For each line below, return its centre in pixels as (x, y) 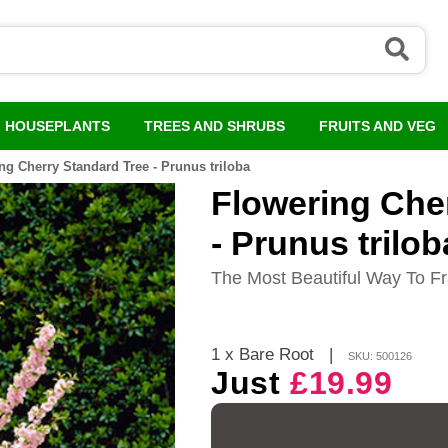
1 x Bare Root (270, 355)
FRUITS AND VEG (377, 126)
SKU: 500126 (380, 356)
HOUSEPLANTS (57, 126)
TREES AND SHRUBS (214, 126)
